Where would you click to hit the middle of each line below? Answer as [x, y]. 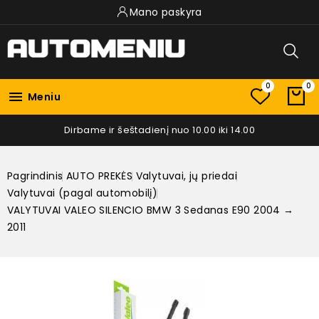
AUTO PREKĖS [99, 176]
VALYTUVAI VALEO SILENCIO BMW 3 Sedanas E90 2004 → [151, 210]
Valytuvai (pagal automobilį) [83, 193]
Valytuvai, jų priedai [187, 176]
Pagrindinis [35, 176]
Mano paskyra [166, 12]
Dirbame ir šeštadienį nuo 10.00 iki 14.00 [159, 130]
